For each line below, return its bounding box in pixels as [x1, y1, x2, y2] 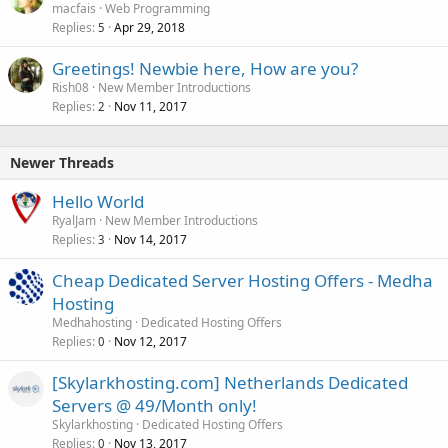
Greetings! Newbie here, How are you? [52, 56, 358, 80]
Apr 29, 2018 [114, 18, 185, 36]
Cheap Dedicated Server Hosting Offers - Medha [52, 268, 433, 292]
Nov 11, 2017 [114, 97, 187, 115]
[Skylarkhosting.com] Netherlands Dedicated [52, 370, 408, 394]
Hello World [52, 189, 144, 213]
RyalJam [52, 211, 96, 229]
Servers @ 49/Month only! [52, 393, 257, 417]
